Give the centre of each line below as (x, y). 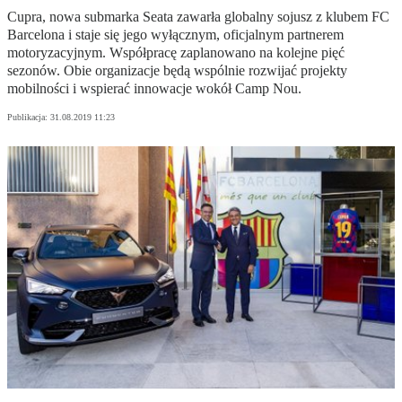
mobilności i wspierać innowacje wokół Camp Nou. (154, 89)
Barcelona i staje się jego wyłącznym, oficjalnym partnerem (175, 35)
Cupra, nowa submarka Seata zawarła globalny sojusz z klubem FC (198, 17)
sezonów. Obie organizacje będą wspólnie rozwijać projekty (177, 71)
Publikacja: (29, 118)
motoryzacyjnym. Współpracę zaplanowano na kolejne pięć (176, 53)
